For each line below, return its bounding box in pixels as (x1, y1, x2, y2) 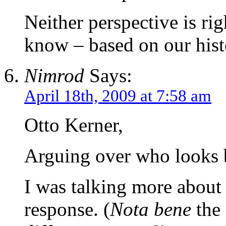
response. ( (24, 198, 110, 220)
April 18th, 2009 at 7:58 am (24, 87, 211, 105)
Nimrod (24, 65, 84, 87)
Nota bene (110, 198, 191, 220)
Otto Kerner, (24, 114, 123, 136)
